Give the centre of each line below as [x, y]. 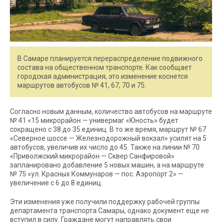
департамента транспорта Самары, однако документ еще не [110, 210]
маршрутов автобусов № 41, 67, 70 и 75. [82, 85]
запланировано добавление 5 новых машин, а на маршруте [107, 165]
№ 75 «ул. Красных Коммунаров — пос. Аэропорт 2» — [97, 174]
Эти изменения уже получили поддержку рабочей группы [105, 201]
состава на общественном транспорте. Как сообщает [105, 67]
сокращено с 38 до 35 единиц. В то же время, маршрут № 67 [108, 129]
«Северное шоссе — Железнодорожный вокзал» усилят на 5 [108, 138]
